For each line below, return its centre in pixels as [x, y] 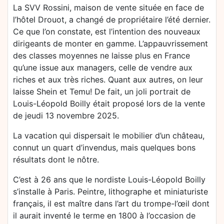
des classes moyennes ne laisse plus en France [101, 56]
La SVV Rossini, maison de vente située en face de [108, 8]
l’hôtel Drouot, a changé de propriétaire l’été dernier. [112, 20]
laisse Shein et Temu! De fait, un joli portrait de [102, 92]
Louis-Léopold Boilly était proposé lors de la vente [109, 104]
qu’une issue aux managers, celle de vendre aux [103, 68]
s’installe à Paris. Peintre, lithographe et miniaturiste [110, 192]
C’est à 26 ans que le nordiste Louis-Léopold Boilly [109, 180]
